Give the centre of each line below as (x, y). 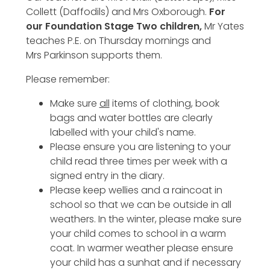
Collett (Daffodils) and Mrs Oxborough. (117, 11)
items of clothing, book (164, 103)
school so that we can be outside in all (140, 204)
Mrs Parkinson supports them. (94, 55)
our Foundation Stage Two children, (115, 26)
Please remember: (67, 79)
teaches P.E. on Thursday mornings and (118, 40)
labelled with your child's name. (123, 132)
